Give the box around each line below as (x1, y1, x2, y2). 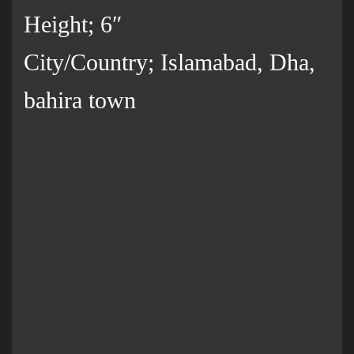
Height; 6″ (24, 11, 122, 38)
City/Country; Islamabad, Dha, (24, 49, 315, 76)
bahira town (24, 87, 136, 114)
